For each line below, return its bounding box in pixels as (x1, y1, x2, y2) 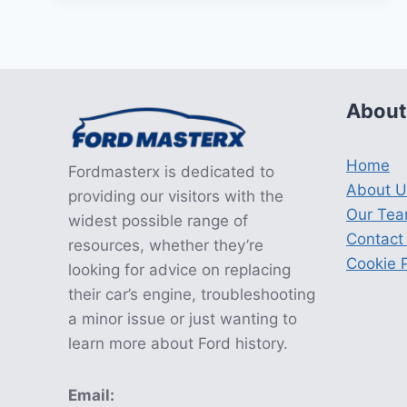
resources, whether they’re (68, 236, 263, 254)
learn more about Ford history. (68, 334, 288, 352)
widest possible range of (68, 212, 248, 230)
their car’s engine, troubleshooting (68, 285, 315, 303)
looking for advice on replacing (68, 261, 291, 279)
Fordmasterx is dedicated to (68, 163, 274, 181)
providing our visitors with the (68, 187, 283, 205)
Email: (68, 386, 114, 404)
